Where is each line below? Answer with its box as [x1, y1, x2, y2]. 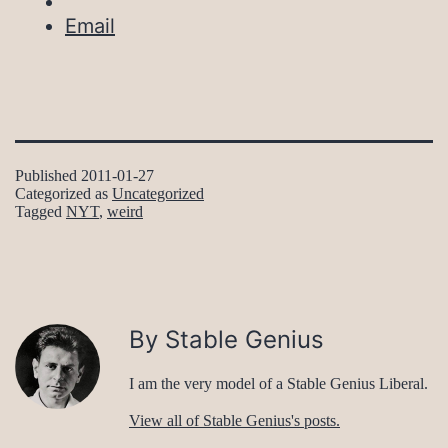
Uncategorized [112, 185, 204, 203]
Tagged [15, 203, 66, 221]
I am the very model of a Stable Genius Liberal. [129, 375, 428, 393]
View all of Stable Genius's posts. [129, 412, 340, 430]
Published [15, 167, 81, 185]
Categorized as [15, 185, 112, 203]
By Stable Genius [129, 325, 324, 355]
